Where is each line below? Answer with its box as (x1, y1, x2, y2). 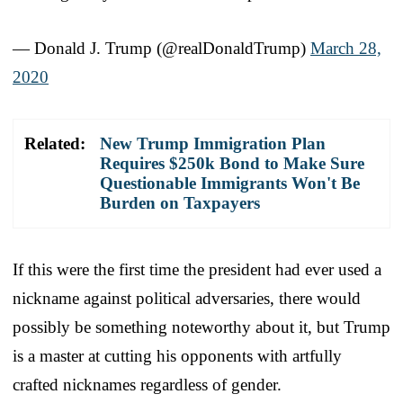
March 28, (310, 38, 381, 58)
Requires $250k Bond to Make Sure (100, 153, 364, 173)
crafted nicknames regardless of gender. (13, 374, 282, 394)
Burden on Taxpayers (100, 193, 260, 212)
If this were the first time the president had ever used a (13, 259, 381, 279)
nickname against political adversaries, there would (13, 288, 361, 308)
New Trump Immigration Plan (100, 133, 326, 153)
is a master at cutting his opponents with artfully (13, 345, 342, 365)
